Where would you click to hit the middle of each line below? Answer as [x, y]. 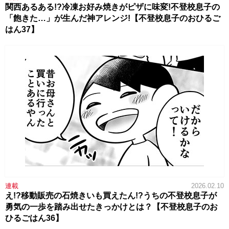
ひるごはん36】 [34, 218]
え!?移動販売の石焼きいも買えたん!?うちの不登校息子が [111, 195]
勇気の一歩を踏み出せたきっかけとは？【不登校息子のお [111, 207]
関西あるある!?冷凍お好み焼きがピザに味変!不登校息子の [112, 7]
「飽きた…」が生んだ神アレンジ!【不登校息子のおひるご [113, 18]
